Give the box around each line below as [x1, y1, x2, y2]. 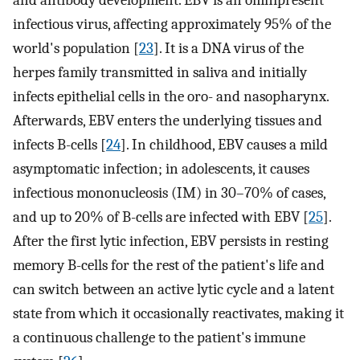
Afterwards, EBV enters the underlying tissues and [13, 111, 322, 129]
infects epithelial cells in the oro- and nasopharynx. [13, 87, 329, 105]
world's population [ [13, 39, 139, 57]
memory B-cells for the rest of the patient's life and [13, 256, 325, 274]
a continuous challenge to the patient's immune [13, 328, 305, 346]
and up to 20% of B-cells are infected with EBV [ [13, 207, 309, 226]
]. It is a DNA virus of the [153, 39, 304, 57]
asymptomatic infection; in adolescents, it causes [13, 159, 309, 178]
